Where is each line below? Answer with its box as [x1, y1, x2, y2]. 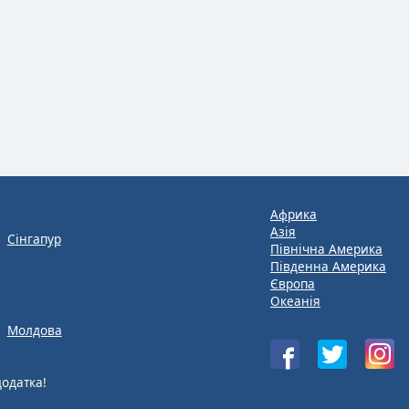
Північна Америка [270, 240, 383, 257]
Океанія [270, 292, 320, 309]
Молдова [6, 320, 62, 339]
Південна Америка [270, 257, 386, 275]
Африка [270, 205, 317, 223]
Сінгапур [6, 230, 61, 247]
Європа [270, 275, 315, 292]
